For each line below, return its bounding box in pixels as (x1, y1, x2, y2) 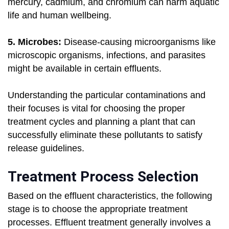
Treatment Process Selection (8, 168, 198, 186)
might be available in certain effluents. (8, 63, 162, 74)
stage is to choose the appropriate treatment (8, 204, 188, 215)
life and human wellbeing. (8, 10, 111, 21)
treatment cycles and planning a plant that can (8, 117, 195, 127)
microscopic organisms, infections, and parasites (8, 50, 205, 61)
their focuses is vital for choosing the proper (8, 103, 185, 114)
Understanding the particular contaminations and (8, 90, 205, 101)
